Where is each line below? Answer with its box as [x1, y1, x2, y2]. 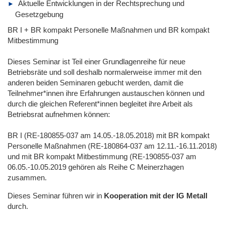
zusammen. [8, 173, 47, 182]
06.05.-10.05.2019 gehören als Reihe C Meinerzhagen [8, 162, 184, 171]
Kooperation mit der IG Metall [104, 191, 207, 200]
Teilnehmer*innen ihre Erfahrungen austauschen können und [8, 88, 204, 97]
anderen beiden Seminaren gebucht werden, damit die [8, 78, 183, 87]
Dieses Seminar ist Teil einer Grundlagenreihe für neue [8, 57, 185, 66]
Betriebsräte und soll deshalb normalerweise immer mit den [8, 67, 201, 76]
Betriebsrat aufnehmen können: [8, 109, 110, 119]
